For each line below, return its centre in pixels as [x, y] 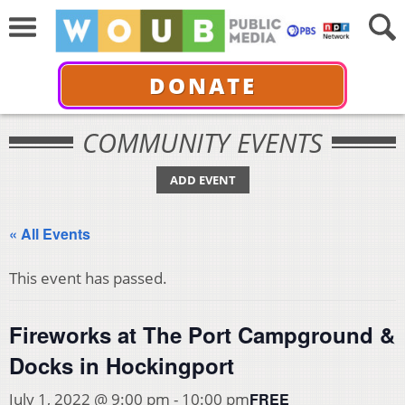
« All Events [50, 234]
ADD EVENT [202, 180]
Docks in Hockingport [122, 365]
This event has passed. [88, 278]
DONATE [202, 85]
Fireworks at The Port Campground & [202, 334]
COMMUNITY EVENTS [202, 142]
